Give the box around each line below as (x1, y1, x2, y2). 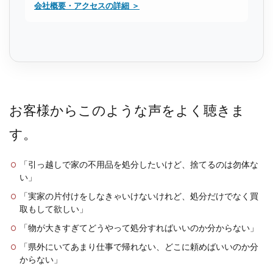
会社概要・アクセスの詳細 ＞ (34, 1, 140, 10)
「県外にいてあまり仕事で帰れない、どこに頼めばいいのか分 (19, 242, 258, 252)
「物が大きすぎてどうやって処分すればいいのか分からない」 (19, 223, 258, 233)
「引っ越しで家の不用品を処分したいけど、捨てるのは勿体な (19, 160, 258, 169)
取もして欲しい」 (19, 204, 88, 214)
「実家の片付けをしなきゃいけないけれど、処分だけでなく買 (19, 191, 258, 201)
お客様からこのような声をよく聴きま (9, 103, 245, 118)
